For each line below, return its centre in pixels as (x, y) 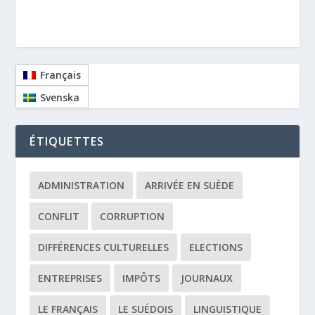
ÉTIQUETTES (67, 142)
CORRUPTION (133, 217)
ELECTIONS (216, 247)
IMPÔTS (142, 278)
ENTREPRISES (70, 278)
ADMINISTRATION (82, 186)
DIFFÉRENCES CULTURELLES (104, 247)
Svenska (60, 97)
